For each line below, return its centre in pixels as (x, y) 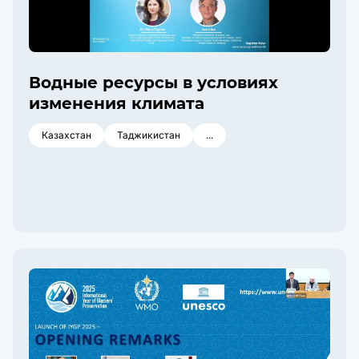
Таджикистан (149, 135)
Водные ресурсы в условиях (153, 83)
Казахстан (67, 135)
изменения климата (117, 103)
